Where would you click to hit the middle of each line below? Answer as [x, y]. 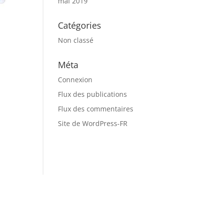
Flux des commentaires [96, 109]
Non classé [76, 40]
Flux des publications [93, 94]
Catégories [80, 25]
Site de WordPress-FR [93, 123]
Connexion [75, 80]
